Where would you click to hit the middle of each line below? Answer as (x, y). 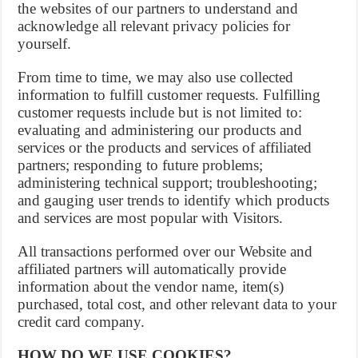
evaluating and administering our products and (160, 130)
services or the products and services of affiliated (165, 147)
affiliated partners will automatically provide (152, 269)
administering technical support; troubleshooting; (168, 183)
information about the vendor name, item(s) (151, 286)
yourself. (45, 44)
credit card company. (82, 322)
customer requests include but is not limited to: (160, 112)
